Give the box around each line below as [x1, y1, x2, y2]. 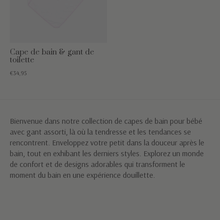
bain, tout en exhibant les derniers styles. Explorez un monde [10, 148, 204, 159]
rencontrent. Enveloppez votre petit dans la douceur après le [10, 137, 204, 148]
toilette [10, 55, 34, 65]
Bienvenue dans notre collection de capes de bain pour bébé [10, 116, 202, 126]
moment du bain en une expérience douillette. [10, 170, 155, 180]
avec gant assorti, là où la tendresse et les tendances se [10, 127, 191, 137]
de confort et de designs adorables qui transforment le [10, 159, 185, 169]
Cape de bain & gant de [10, 47, 94, 57]
